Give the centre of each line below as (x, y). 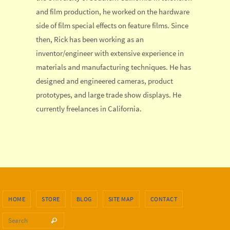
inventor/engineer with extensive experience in (110, 53)
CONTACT (164, 199)
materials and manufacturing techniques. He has (113, 67)
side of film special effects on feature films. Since (112, 25)
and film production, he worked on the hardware (113, 11)
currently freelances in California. (89, 108)
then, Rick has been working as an (90, 39)
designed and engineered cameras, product (104, 81)
